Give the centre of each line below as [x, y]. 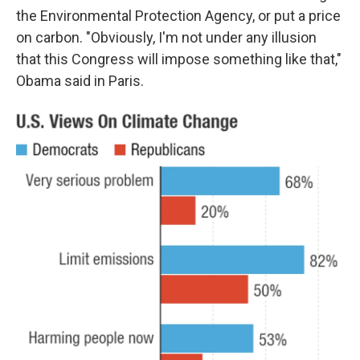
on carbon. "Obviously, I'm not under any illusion [166, 38]
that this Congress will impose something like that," [179, 59]
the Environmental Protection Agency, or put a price [178, 16]
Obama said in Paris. [80, 81]
